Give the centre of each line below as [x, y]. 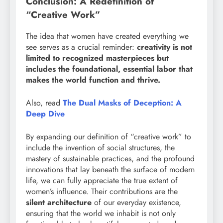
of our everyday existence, [136, 202]
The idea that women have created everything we [107, 36]
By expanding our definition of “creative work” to [109, 136]
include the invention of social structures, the [100, 147]
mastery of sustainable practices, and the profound [110, 158]
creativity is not [165, 47]
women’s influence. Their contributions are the [102, 191]
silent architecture [59, 202]
